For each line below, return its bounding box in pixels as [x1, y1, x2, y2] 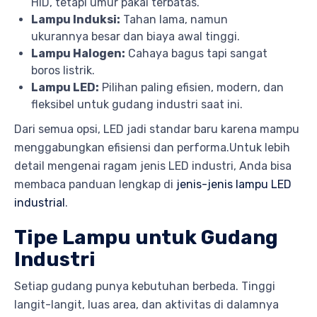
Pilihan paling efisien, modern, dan [99, 80, 284, 94]
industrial [14, 195, 65, 209]
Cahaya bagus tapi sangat [125, 46, 267, 60]
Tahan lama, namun [120, 12, 228, 26]
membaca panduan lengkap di [14, 177, 176, 191]
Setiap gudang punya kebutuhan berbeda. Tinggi [14, 279, 275, 293]
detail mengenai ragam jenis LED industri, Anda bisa [14, 158, 292, 173]
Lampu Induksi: [31, 12, 120, 26]
